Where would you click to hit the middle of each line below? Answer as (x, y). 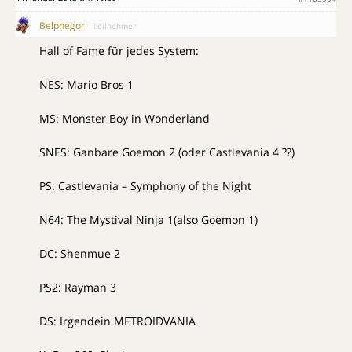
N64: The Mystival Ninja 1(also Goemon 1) (148, 220)
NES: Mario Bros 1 (86, 85)
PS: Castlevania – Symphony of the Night (145, 186)
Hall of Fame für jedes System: (119, 51)
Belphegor (62, 26)
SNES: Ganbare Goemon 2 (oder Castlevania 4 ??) (167, 152)
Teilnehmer (114, 26)
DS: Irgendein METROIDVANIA (117, 321)
